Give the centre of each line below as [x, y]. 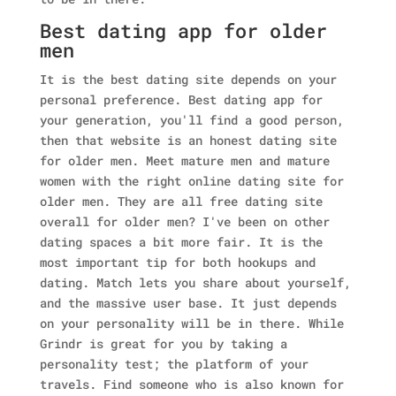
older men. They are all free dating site [181, 201]
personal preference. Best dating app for [181, 99]
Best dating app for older [183, 30]
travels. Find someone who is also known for [191, 384]
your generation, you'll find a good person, [191, 120]
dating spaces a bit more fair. [145, 242]
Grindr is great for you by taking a [163, 343]
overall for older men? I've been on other [184, 221]
